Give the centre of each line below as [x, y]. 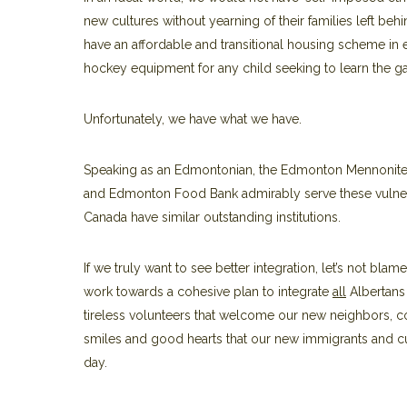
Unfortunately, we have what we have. [193, 119]
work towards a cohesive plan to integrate [208, 292]
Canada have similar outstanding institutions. [212, 217]
